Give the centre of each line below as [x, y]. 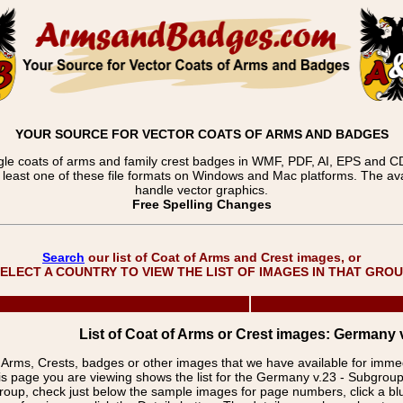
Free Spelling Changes [201, 204]
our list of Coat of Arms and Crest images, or [223, 257]
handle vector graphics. [201, 190]
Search [63, 257]
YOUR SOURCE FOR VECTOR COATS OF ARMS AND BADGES [201, 134]
